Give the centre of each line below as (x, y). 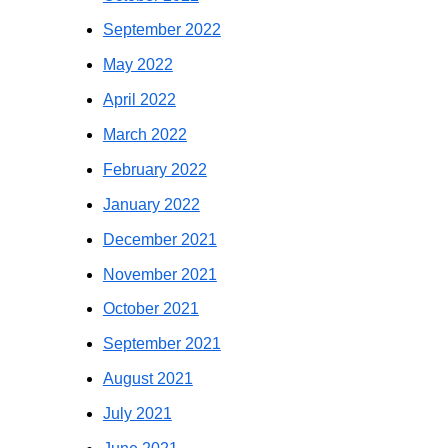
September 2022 (161, 30)
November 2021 (159, 274)
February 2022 (154, 169)
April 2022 (139, 100)
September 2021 (161, 344)
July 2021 (137, 414)
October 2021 (150, 309)
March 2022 (144, 135)
